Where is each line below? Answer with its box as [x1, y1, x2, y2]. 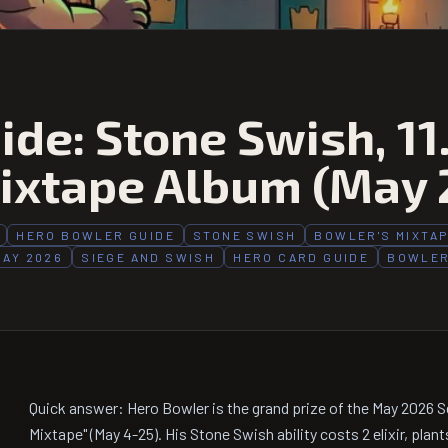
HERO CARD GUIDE [233, 250, 370, 264]
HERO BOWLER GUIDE [16, 228, 176, 242]
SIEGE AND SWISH [81, 250, 216, 264]
